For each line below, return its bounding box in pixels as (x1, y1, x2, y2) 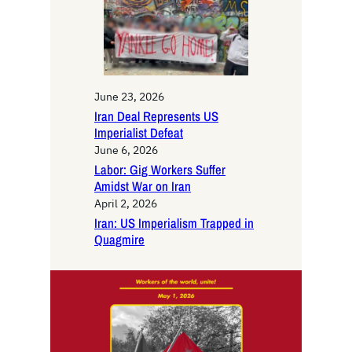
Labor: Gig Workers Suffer (94, 161, 225, 179)
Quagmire (94, 231, 145, 249)
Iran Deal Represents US (94, 108, 218, 126)
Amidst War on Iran (94, 178, 191, 196)
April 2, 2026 (94, 196, 157, 211)
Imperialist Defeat (94, 124, 183, 142)
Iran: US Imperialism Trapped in (94, 214, 254, 233)
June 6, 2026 (94, 143, 158, 158)
